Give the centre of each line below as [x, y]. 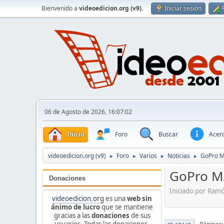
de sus [140, 215]
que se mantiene [126, 207]
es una [115, 198]
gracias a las [72, 215]
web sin [139, 198]
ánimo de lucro [75, 207]
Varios [148, 156]
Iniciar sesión [183, 8]
